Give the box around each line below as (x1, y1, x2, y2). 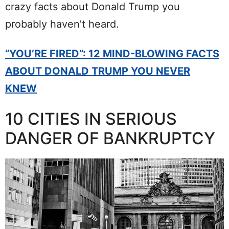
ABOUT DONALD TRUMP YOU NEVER (5, 65, 190, 78)
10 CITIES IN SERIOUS (5, 109, 177, 129)
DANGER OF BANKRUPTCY (5, 128, 215, 149)
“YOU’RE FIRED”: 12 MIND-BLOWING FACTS (5, 48, 219, 60)
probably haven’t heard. (5, 18, 119, 31)
